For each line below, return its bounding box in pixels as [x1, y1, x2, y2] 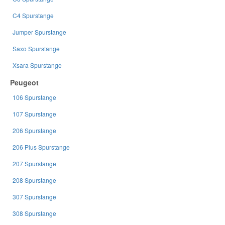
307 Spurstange [13, 192, 56, 201]
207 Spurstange [13, 159, 56, 168]
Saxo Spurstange [13, 44, 60, 53]
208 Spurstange [13, 175, 56, 184]
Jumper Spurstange [13, 27, 66, 36]
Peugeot [10, 77, 39, 87]
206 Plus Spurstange [13, 142, 70, 151]
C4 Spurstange [13, 11, 54, 20]
